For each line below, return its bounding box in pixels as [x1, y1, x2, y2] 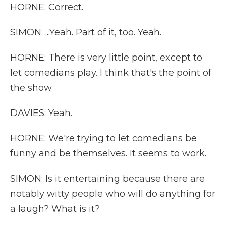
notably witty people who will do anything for [10, 188, 215, 199]
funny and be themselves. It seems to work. [10, 148, 206, 159]
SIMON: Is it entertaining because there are [10, 173, 205, 184]
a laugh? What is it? [10, 203, 100, 214]
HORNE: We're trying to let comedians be [10, 133, 197, 144]
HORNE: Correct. [10, 2, 83, 13]
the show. [10, 82, 53, 93]
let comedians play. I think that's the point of [10, 67, 211, 78]
